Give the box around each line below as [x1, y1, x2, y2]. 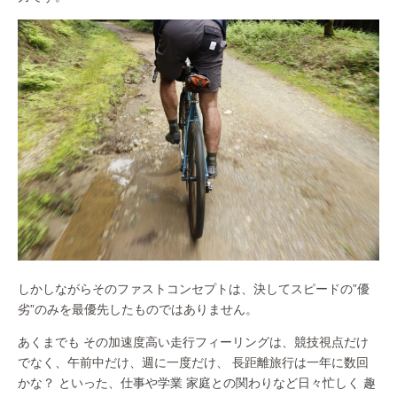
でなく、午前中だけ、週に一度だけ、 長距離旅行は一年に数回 [18, 355, 369, 370]
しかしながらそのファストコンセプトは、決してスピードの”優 [18, 282, 370, 297]
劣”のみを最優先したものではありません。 [18, 302, 258, 317]
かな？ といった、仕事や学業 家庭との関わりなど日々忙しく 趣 [18, 376, 376, 391]
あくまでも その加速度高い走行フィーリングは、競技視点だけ [18, 335, 369, 350]
